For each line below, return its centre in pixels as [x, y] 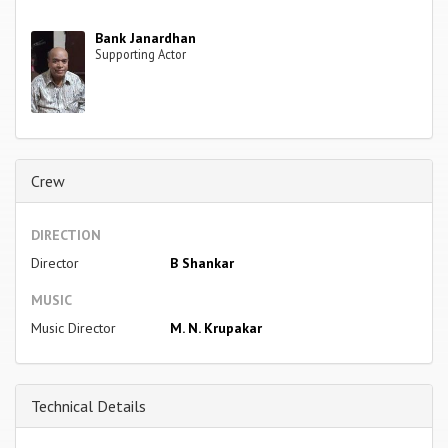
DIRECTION [66, 234]
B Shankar [201, 262]
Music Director [73, 327]
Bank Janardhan [146, 37]
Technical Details [88, 405]
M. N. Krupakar [215, 327]
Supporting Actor [141, 53]
